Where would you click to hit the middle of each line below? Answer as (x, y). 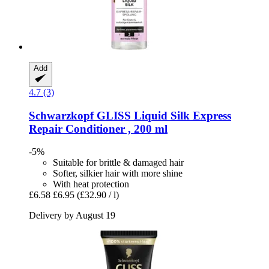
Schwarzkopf (61, 115)
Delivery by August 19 (72, 216)
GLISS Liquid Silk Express (162, 115)
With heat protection (91, 184)
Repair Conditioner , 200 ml (98, 128)
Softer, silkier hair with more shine (118, 174)
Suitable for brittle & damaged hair (118, 163)
